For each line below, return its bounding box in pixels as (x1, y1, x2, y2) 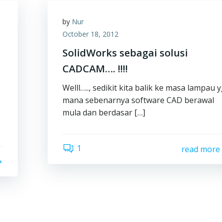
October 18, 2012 (62, 29, 119, 39)
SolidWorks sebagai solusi (62, 46, 188, 59)
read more (181, 143, 220, 155)
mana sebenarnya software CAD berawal (62, 95, 215, 106)
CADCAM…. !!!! (62, 62, 128, 75)
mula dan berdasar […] (62, 107, 146, 118)
